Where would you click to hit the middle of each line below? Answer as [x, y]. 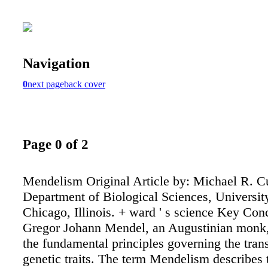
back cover [85, 84]
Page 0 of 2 [56, 144]
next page [46, 84]
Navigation [56, 63]
